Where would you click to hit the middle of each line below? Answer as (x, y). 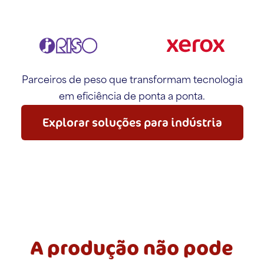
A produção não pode (132, 248)
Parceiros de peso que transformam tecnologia (132, 80)
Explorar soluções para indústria (132, 123)
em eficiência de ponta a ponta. (132, 97)
